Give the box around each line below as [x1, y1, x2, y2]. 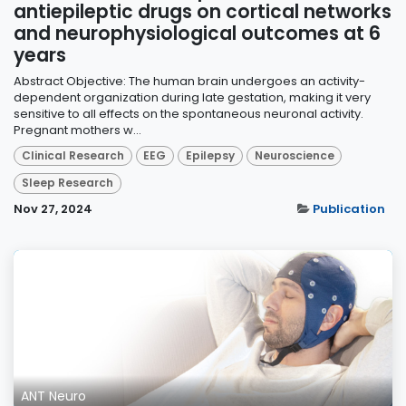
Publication [313, 199, 385, 217]
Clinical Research [21, 148, 124, 163]
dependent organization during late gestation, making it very [14, 88, 371, 106]
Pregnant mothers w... [14, 121, 141, 139]
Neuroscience [254, 148, 334, 163]
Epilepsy [185, 148, 235, 163]
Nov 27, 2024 [14, 199, 92, 217]
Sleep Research [21, 175, 113, 191]
